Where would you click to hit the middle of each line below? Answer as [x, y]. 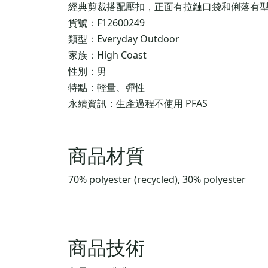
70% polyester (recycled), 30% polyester [157, 179]
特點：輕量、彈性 [106, 87]
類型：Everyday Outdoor [124, 39]
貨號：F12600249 [106, 22]
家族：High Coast [107, 55]
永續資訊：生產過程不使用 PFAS [138, 103]
